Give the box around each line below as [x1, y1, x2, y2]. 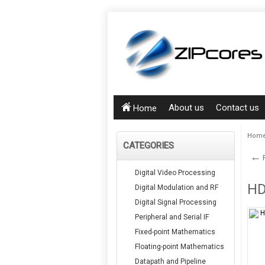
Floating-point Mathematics [135, 243, 224, 251]
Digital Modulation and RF [135, 183, 218, 192]
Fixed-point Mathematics [135, 228, 215, 236]
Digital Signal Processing [135, 198, 216, 206]
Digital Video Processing [135, 169, 215, 177]
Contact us [216, 102, 259, 113]
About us [169, 102, 204, 113]
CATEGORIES [123, 140, 174, 151]
